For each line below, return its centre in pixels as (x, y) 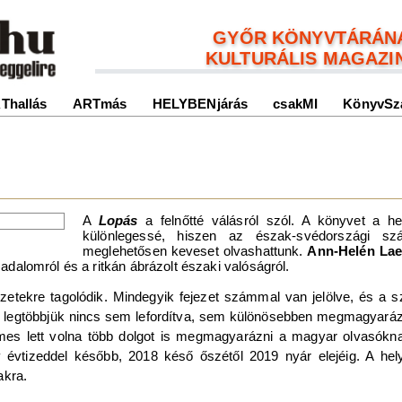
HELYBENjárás (200, 104)
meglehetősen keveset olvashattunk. (195, 250)
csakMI (296, 104)
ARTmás (100, 104)
